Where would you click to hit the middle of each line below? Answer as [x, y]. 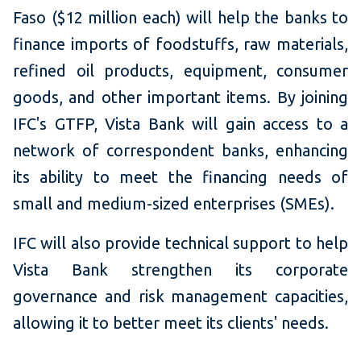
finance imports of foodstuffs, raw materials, [180, 44]
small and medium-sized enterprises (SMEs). [174, 204]
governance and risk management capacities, [180, 297]
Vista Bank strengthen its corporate [180, 270]
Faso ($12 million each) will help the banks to [180, 18]
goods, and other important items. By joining [180, 98]
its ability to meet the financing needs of [180, 177]
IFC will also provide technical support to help [180, 243]
